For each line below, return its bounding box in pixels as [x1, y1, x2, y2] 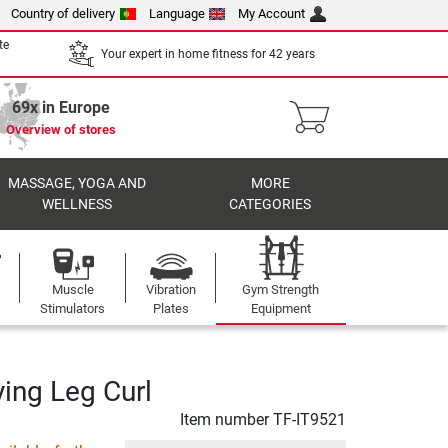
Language [148, 6, 205, 21]
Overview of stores [6, 122, 116, 137]
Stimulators [40, 301, 106, 316]
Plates [152, 301, 189, 316]
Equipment [250, 301, 311, 316]
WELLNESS [41, 196, 112, 213]
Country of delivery [11, 6, 116, 21]
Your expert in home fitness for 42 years [101, 46, 315, 61]
